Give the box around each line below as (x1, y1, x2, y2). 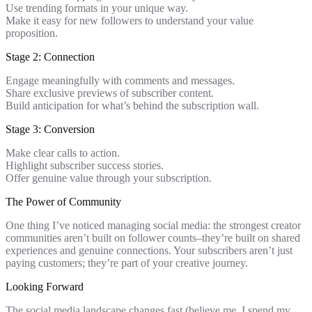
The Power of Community (6, 196, 121, 208)
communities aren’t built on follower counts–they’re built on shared (6, 232, 300, 244)
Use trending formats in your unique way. (6, 2, 188, 15)
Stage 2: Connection (6, 51, 95, 63)
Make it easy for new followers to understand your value (6, 15, 253, 27)
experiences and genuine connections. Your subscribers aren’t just (6, 244, 292, 257)
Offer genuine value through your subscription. (6, 172, 212, 185)
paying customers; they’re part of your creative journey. (6, 257, 248, 270)
